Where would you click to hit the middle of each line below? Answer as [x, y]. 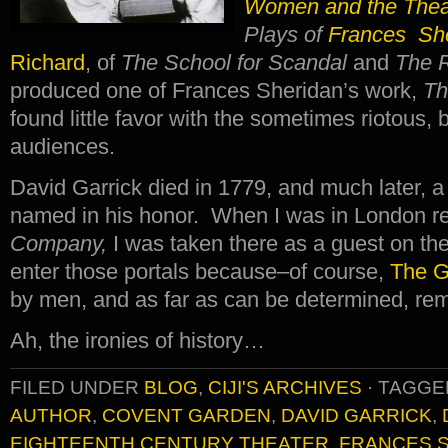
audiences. [62, 146]
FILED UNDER [77, 387]
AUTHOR [51, 415]
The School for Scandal [237, 62]
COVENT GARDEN [186, 415]
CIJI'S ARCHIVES [285, 387]
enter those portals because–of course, [200, 271]
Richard [47, 62]
